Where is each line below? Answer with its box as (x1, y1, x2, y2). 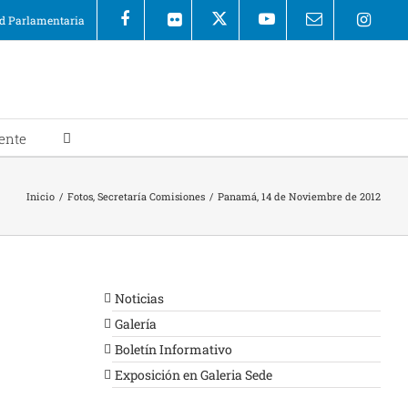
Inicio (26, 189, 55, 203)
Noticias (114, 290, 164, 307)
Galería (114, 315, 157, 332)
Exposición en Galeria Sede (114, 366, 272, 383)
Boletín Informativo (114, 341, 232, 358)
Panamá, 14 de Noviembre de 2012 (218, 189, 381, 203)
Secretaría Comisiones (97, 189, 205, 203)
